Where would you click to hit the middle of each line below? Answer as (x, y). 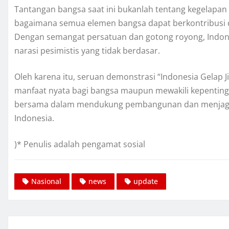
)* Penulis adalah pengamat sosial (80, 144)
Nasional (46, 181)
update (146, 181)
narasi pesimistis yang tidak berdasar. (87, 51)
